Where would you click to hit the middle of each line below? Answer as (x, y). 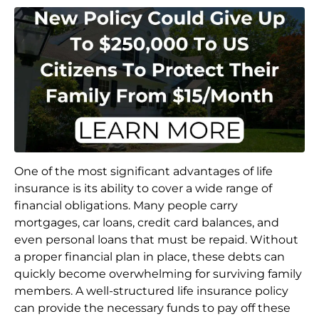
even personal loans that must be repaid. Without (156, 240)
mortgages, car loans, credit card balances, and (147, 223)
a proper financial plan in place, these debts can (150, 257)
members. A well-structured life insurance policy (151, 291)
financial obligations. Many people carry (126, 206)
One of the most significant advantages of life (143, 172)
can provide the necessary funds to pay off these (152, 308)
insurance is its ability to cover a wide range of (143, 189)
